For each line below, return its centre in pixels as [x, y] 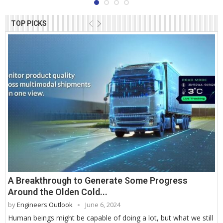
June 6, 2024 [103, 205]
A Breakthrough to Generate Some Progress [98, 181]
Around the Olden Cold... [58, 192]
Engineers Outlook [45, 205]
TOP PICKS [29, 23]
